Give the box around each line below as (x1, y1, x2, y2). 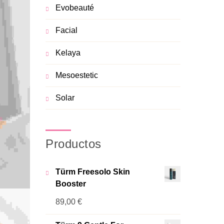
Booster (55, 179, 86, 188)
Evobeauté (55, 3, 94, 12)
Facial (55, 26, 77, 34)
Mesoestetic (55, 71, 98, 79)
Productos (45, 137, 101, 150)
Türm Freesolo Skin (55, 167, 130, 176)
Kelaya (55, 48, 80, 57)
